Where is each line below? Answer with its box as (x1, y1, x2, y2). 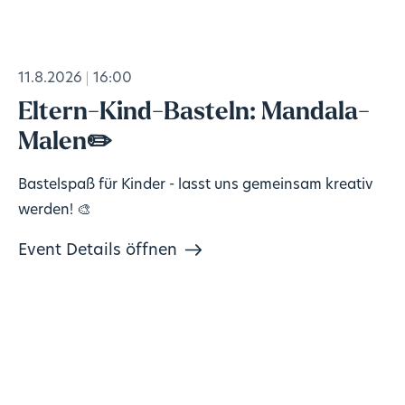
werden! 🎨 (17, 202, 91, 218)
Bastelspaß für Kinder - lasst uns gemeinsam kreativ (17, 177, 373, 193)
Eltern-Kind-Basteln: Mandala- (17, 99, 370, 126)
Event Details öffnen (17, 243, 177, 259)
